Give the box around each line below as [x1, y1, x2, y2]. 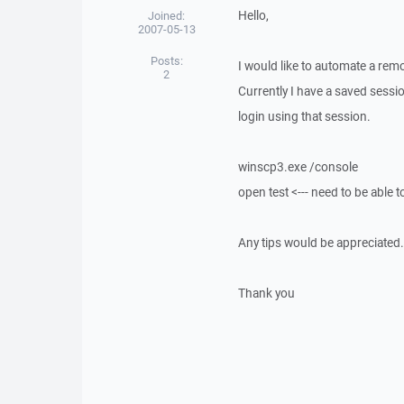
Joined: [148, 8, 186, 23]
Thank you [237, 285, 295, 301]
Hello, [237, 7, 269, 23]
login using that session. [237, 108, 371, 124]
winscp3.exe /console [237, 159, 358, 175]
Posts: [150, 53, 183, 69]
